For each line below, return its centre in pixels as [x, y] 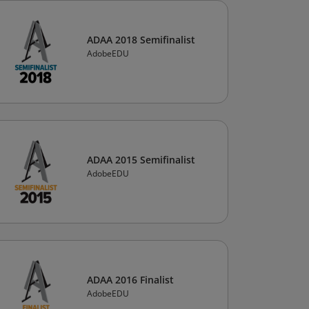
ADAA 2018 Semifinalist [141, 40]
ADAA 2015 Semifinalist [141, 160]
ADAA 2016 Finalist [130, 280]
